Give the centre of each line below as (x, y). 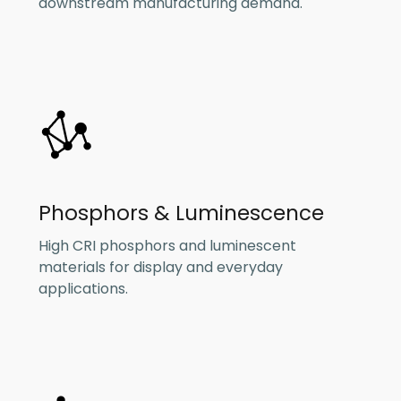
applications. (83, 289)
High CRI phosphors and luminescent (167, 246)
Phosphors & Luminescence (181, 213)
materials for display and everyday (160, 268)
